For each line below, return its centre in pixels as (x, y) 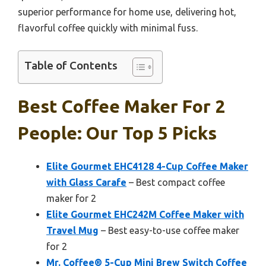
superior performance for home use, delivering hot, (127, 12)
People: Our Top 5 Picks (117, 133)
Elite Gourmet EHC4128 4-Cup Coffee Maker (147, 166)
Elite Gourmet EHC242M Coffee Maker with (145, 214)
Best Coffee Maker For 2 (121, 106)
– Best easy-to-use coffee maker (169, 230)
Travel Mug (72, 230)
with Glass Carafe (86, 182)
